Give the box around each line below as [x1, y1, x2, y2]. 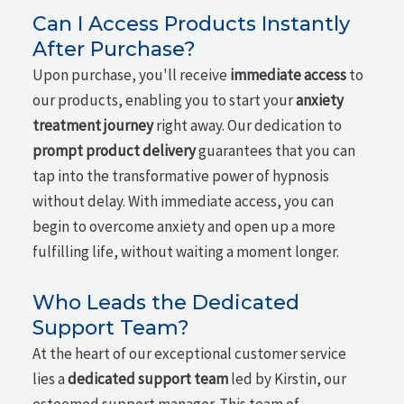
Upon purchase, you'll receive [32, 64, 231, 85]
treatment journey [32, 115, 154, 135]
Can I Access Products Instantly [32, 11, 351, 36]
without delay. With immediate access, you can [32, 190, 335, 211]
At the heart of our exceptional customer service [32, 344, 347, 364]
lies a [32, 369, 69, 390]
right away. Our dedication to [153, 115, 343, 135]
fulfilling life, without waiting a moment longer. [32, 241, 340, 262]
